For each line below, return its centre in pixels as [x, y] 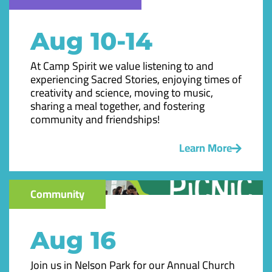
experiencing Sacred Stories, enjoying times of [136, 80]
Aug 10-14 [91, 41]
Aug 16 [73, 240]
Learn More [206, 148]
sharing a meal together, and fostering [117, 106]
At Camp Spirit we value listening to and [122, 66]
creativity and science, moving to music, [122, 93]
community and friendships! [95, 120]
